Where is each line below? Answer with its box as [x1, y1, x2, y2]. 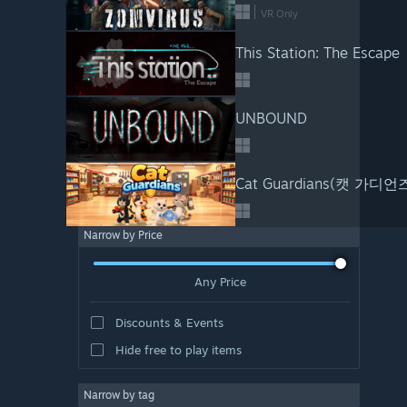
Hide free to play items [114, 342, 242, 357]
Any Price [194, 273, 246, 289]
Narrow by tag [84, 387, 154, 402]
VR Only [260, 7, 298, 20]
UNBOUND [234, 109, 307, 127]
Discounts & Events [114, 314, 223, 330]
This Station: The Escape [234, 44, 400, 62]
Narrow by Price [84, 228, 163, 242]
